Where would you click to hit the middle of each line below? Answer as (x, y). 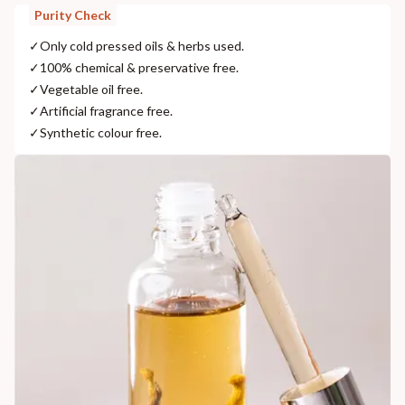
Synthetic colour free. (101, 133)
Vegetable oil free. (91, 89)
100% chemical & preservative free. (139, 68)
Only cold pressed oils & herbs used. (142, 46)
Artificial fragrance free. (106, 111)
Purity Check (73, 15)
